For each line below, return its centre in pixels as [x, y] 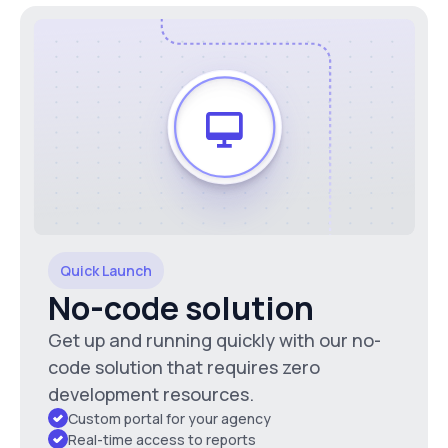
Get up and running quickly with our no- [214, 339]
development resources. [151, 393]
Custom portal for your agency [169, 418]
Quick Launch [106, 270]
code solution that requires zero [184, 366]
